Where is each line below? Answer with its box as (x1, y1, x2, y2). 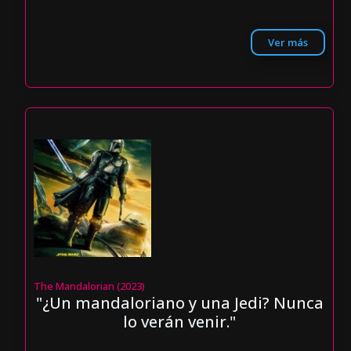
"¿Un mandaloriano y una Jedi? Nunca (35, 291, 324, 313)
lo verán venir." (123, 310, 236, 332)
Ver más (267, 34, 308, 49)
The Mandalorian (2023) (34, 278, 146, 293)
